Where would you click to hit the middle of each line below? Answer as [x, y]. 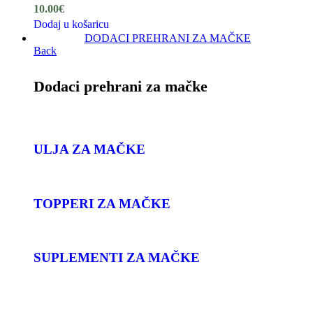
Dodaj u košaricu [71, 24]
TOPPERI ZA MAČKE [102, 203]
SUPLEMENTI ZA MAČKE [117, 258]
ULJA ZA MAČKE [89, 150]
